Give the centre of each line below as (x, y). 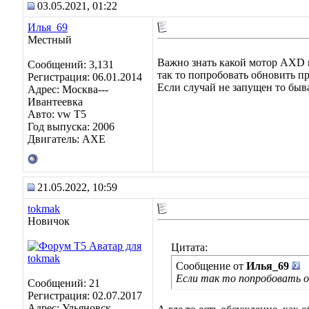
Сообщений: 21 (64, 283)
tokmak (44, 209)
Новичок (49, 221)
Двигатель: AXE (67, 139)
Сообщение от (211, 266)
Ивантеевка (55, 102)
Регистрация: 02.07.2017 (85, 296)
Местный (50, 40)
